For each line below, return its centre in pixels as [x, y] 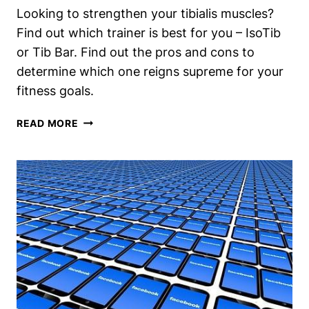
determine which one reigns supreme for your [150, 71]
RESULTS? [104, 14]
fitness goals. [55, 90]
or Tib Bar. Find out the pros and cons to [136, 52]
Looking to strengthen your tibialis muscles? [145, 13]
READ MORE [48, 123]
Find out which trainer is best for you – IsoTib [149, 32]
